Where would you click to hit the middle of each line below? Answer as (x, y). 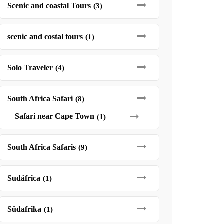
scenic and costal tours (45, 37)
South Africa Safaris (41, 147)
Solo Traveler (30, 68)
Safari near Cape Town (54, 116)
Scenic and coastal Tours (49, 6)
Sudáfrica (24, 178)
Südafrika (24, 209)
